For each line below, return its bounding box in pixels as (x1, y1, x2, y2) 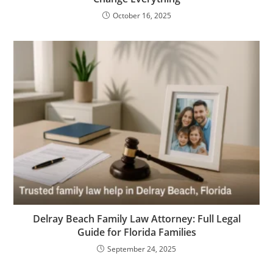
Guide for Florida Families (77, 225, 196, 239)
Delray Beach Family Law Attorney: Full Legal (32, 212, 241, 226)
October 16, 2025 (112, 10, 171, 21)
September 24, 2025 (107, 244, 176, 255)
